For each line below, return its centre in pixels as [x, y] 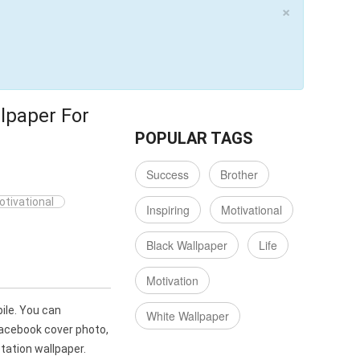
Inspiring [168, 210]
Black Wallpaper [187, 245]
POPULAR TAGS [194, 138]
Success [168, 174]
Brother [239, 174]
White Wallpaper [188, 316]
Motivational [252, 210]
